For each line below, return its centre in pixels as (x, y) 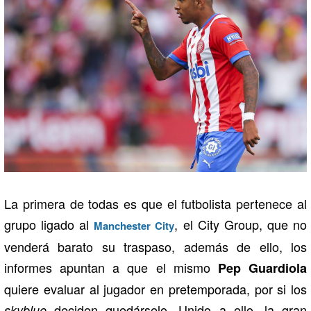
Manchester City (134, 225)
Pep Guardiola (262, 268)
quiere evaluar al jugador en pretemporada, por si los (155, 288)
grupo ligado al (49, 224)
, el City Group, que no (241, 224)
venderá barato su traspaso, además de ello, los (155, 246)
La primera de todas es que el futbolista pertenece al (155, 203)
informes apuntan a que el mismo (111, 267)
